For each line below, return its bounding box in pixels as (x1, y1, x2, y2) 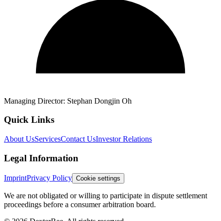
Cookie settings (76, 174, 120, 182)
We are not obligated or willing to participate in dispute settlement (4, 191, 207, 200)
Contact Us (61, 135, 96, 144)
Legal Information (4, 152, 78, 163)
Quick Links (4, 114, 54, 125)
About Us (4, 135, 35, 144)
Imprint (4, 173, 27, 182)
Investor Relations (96, 135, 152, 144)
